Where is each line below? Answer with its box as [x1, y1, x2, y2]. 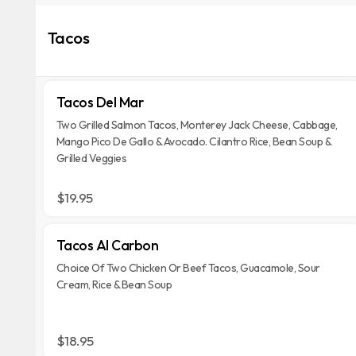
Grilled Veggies [56, 151, 127, 165]
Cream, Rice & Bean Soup [56, 277, 172, 292]
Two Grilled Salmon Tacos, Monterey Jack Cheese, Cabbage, [56, 118, 338, 132]
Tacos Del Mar [56, 93, 144, 111]
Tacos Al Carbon [56, 236, 159, 254]
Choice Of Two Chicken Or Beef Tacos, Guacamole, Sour [56, 261, 320, 275]
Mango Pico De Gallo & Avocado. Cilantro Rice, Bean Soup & [56, 134, 332, 149]
